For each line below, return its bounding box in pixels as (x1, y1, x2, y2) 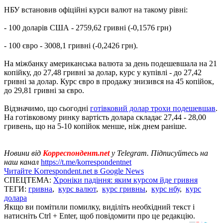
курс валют (58, 184, 96, 193)
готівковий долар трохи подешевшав (90, 104, 216, 112)
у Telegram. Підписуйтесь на (111, 148, 208, 157)
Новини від (4, 148, 43, 157)
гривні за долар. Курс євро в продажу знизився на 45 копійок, (4, 77, 214, 86)
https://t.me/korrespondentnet (41, 157, 131, 166)
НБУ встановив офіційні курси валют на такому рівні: (4, 5, 188, 14)
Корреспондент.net (43, 148, 110, 157)
